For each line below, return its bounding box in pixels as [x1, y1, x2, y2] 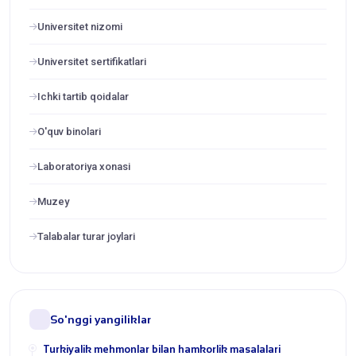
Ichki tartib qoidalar [37, 90, 129, 103]
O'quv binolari [37, 125, 101, 137]
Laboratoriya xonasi [37, 160, 130, 172]
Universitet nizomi [37, 20, 122, 33]
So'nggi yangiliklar [50, 312, 151, 326]
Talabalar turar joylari [37, 230, 135, 242]
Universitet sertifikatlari [37, 55, 146, 68]
